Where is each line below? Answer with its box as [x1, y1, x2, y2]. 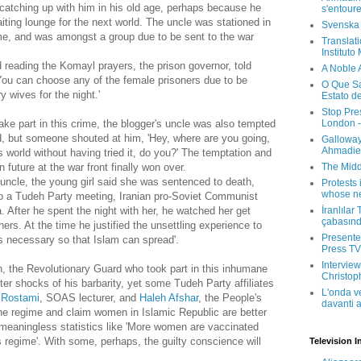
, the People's [198, 292, 262, 305]
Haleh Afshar [139, 292, 198, 305]
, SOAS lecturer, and [39, 292, 139, 305]
